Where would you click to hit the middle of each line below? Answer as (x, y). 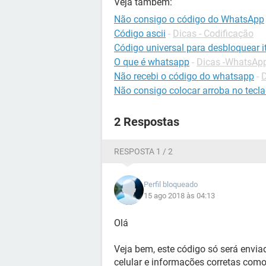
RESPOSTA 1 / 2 (143, 151)
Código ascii (140, 34)
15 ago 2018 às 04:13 (179, 196)
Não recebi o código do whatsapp (184, 76)
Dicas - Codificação (213, 34)
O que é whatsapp (152, 62)
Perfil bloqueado (171, 184)
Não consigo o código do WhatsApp (189, 19)
